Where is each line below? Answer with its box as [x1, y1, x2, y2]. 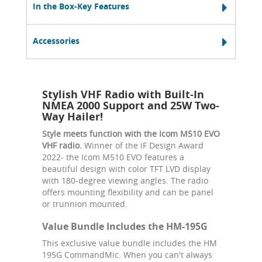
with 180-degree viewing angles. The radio [42, 174, 208, 186]
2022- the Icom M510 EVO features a [42, 151, 184, 163]
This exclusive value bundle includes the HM [42, 237, 217, 249]
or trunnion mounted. [42, 198, 127, 209]
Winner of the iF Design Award [84, 139, 204, 151]
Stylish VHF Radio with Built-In [42, 87, 204, 102]
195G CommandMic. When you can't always [42, 249, 212, 260]
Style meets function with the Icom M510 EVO [42, 127, 220, 139]
